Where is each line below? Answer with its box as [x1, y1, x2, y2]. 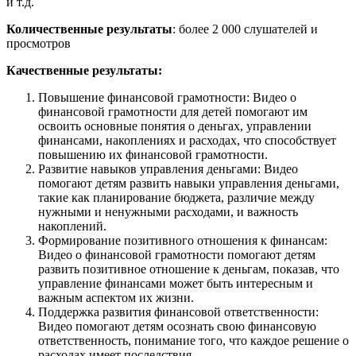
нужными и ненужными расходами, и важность [38, 204, 298, 219]
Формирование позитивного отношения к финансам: [38, 233, 327, 247]
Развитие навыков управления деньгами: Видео [38, 161, 298, 176]
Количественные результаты [6, 21, 172, 36]
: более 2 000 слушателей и [172, 21, 318, 36]
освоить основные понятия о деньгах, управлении [38, 118, 311, 133]
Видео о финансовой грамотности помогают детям [38, 247, 315, 261]
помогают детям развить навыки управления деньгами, [38, 176, 339, 190]
